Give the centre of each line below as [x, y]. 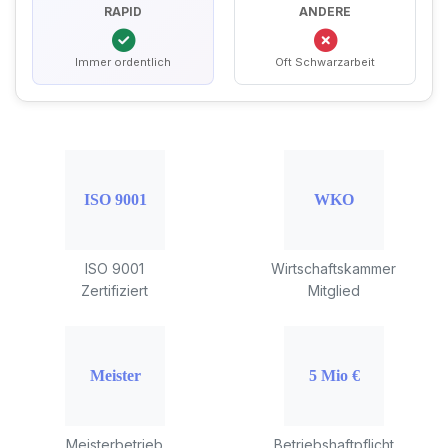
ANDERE [325, 11]
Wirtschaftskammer [333, 268]
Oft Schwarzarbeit [325, 61]
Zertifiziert [114, 290]
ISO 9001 [114, 268]
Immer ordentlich [123, 61]
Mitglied [333, 290]
